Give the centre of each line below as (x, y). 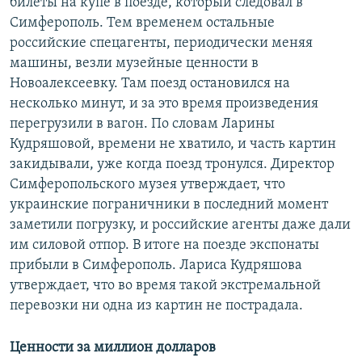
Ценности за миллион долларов (113, 348)
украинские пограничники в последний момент (169, 205)
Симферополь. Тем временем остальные (142, 23)
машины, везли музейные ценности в (134, 64)
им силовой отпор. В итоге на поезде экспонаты (164, 246)
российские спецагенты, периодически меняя (161, 44)
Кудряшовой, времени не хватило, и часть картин (173, 145)
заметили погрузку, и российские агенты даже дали (180, 225)
